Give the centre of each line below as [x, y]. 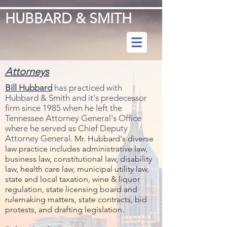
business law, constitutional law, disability [79, 159]
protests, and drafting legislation [64, 210]
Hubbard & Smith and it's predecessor [76, 98]
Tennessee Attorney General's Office [73, 118]
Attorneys [27, 71]
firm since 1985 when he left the [64, 108]
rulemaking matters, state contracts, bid [76, 199]
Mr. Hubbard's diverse [114, 139]
